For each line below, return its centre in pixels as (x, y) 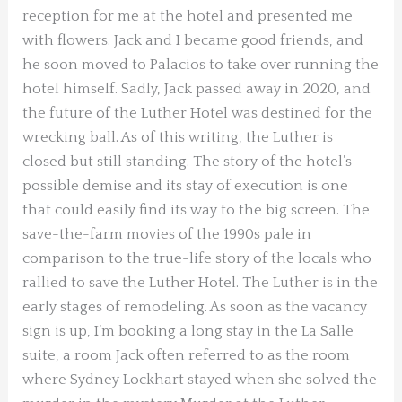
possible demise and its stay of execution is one (186, 186)
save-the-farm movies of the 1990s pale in (167, 235)
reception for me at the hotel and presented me (188, 17)
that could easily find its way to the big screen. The (197, 210)
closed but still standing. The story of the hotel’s (188, 162)
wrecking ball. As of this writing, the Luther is (178, 138)
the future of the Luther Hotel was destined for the (198, 114)
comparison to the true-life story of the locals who (197, 259)
